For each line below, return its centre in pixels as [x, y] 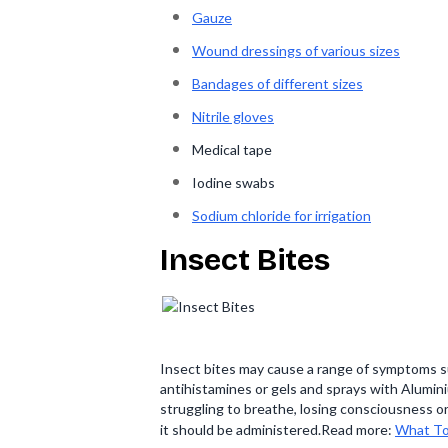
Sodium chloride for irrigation [281, 215]
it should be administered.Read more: [277, 429]
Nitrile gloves [233, 116]
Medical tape [232, 149]
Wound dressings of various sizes [296, 50]
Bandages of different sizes [277, 83]
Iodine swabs [233, 182]
